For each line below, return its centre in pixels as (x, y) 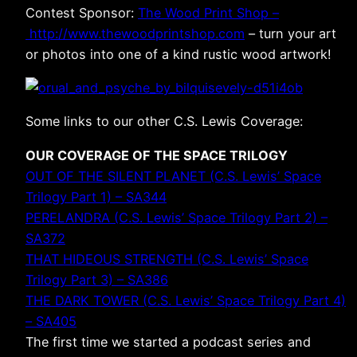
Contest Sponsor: (82, 12)
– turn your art (290, 33)
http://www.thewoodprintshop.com (135, 33)
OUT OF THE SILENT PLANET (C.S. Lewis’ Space (173, 176)
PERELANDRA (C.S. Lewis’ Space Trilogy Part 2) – (177, 217)
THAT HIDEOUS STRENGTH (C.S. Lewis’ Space (167, 259)
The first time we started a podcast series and (168, 341)
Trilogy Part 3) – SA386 (97, 279)
